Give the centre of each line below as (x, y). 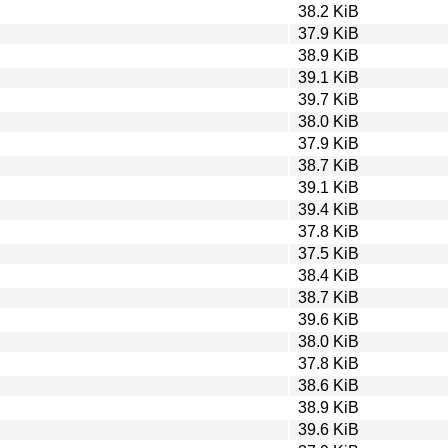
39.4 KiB (328, 209)
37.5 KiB (328, 253)
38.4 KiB (328, 275)
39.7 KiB (328, 99)
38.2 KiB (328, 11)
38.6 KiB (328, 385)
